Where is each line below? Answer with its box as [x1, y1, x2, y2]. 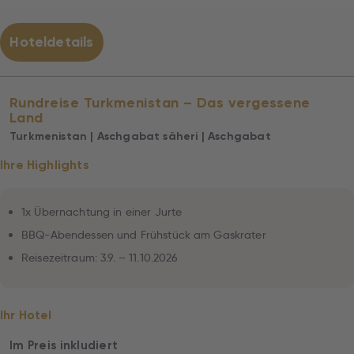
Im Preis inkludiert [9, 338, 119, 352]
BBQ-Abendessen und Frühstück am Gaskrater [21, 228, 266, 242]
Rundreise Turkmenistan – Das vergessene [9, 94, 311, 111]
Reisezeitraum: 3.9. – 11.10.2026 [21, 250, 179, 265]
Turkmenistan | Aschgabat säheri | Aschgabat [9, 130, 271, 143]
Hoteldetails [9, 33, 94, 51]
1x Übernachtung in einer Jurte [21, 205, 183, 219]
